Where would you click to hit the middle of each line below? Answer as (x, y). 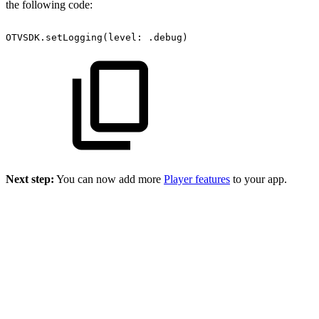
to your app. (258, 179)
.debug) (168, 37)
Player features (197, 179)
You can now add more (109, 179)
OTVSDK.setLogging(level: (74, 37)
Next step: (30, 179)
